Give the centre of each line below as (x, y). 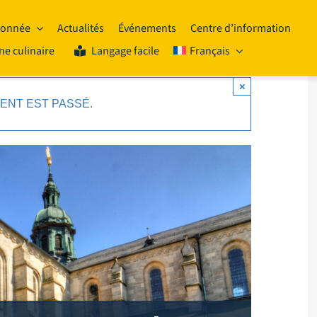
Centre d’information (241, 28)
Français (209, 51)
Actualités (81, 28)
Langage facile (125, 51)
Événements (147, 28)
